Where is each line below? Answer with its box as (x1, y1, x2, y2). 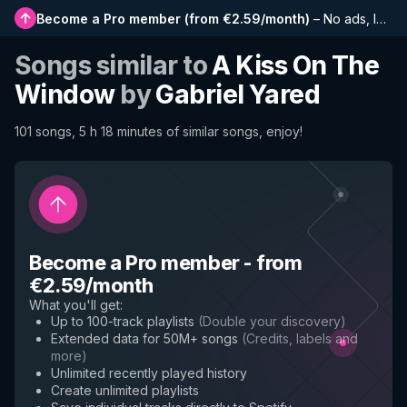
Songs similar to (15, 50, 213, 81)
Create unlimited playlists (51, 382, 199, 398)
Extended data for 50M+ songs (51, 331, 238, 346)
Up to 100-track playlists (51, 313, 194, 329)
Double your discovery (203, 313, 341, 329)
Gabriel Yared (155, 79, 321, 110)
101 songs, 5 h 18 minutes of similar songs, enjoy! (15, 124, 303, 139)
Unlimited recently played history (51, 365, 247, 381)
